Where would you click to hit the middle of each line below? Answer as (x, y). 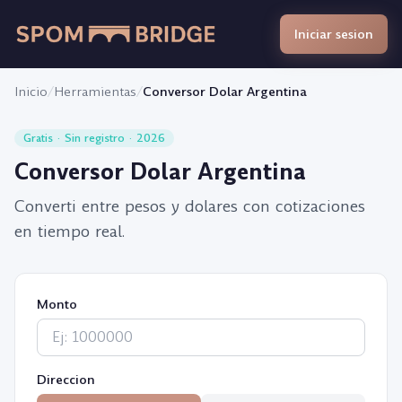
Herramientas (95, 92)
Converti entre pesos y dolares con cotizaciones (190, 206)
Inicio (31, 92)
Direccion (66, 380)
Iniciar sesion (334, 34)
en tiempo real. (70, 231)
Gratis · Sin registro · (80, 138)
